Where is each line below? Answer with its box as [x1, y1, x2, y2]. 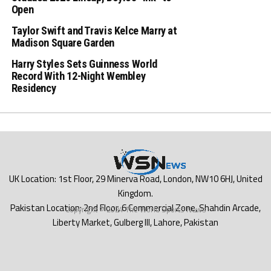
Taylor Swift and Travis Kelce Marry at [11, 24, 177, 38]
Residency [11, 82, 56, 95]
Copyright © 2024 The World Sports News [65, 203, 206, 216]
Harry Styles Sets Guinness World [11, 57, 157, 71]
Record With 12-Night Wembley [11, 70, 146, 83]
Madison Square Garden [11, 36, 114, 50]
